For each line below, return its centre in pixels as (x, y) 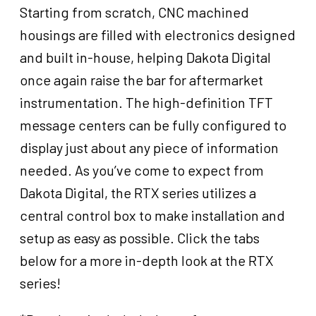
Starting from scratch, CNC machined (134, 12)
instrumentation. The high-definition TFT (146, 103)
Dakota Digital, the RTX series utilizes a (138, 193)
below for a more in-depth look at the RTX (147, 261)
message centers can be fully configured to (153, 125)
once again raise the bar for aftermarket (141, 80)
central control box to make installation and (152, 215)
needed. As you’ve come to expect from (142, 170)
